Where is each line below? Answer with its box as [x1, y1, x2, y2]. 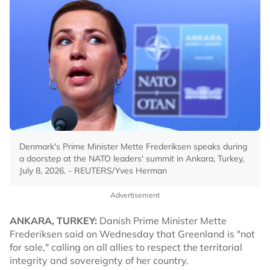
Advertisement [110, 190, 160, 199]
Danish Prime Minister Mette [97, 215, 227, 227]
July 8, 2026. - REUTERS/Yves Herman [19, 165, 167, 176]
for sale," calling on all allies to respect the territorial [10, 241, 242, 253]
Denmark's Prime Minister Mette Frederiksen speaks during [19, 141, 247, 152]
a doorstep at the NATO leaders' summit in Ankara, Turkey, [19, 153, 244, 164]
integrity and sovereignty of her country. [10, 254, 189, 266]
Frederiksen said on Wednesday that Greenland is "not [10, 228, 255, 240]
